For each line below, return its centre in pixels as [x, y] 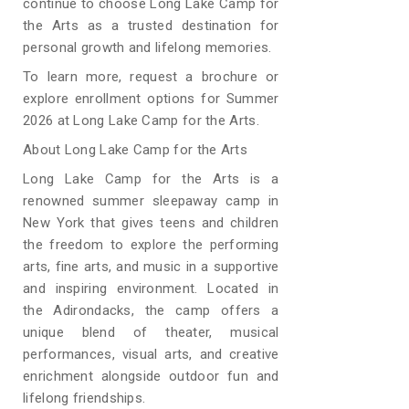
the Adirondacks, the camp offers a [151, 310]
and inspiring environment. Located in [151, 288]
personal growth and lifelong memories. [147, 47]
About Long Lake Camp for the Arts [135, 150]
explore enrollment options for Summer [151, 99]
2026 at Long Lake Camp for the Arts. [141, 121]
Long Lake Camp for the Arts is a [151, 179]
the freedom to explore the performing [151, 245]
